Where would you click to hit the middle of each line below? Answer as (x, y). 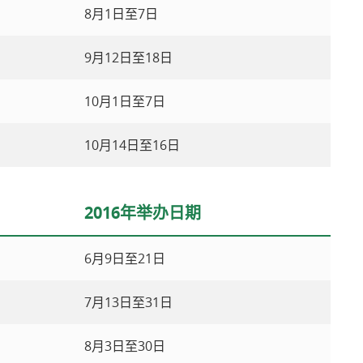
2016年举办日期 (143, 213)
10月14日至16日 (132, 145)
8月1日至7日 (121, 14)
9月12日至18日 (128, 58)
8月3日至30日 (125, 346)
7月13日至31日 (128, 302)
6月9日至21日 (125, 258)
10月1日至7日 (125, 101)
